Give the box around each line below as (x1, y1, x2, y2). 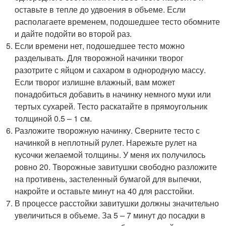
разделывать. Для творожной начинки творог (15, 51, 184, 64)
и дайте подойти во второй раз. (15, 27, 132, 39)
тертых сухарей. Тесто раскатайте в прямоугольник (15, 100, 208, 112)
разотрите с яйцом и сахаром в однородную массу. (15, 64, 206, 76)
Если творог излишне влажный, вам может (15, 76, 176, 88)
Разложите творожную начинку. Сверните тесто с (15, 124, 200, 136)
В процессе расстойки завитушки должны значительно (15, 197, 219, 209)
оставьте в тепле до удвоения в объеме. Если (15, 3, 186, 15)
